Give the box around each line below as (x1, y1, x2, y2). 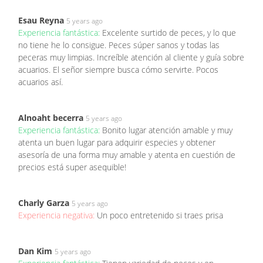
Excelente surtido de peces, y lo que (102, 26, 236, 38)
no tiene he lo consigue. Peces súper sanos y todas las (18, 39, 220, 50)
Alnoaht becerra (18, 112, 83, 123)
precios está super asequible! (18, 161, 126, 173)
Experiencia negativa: (18, 209, 97, 221)
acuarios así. (18, 76, 63, 87)
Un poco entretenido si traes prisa (97, 209, 223, 221)
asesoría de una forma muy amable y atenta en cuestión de (18, 149, 235, 160)
